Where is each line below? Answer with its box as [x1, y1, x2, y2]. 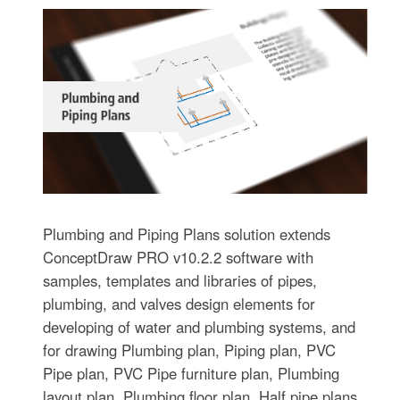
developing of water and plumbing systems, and [43, 315, 356, 337]
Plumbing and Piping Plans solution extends [43, 222, 331, 245]
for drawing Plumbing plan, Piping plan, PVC [43, 338, 337, 361]
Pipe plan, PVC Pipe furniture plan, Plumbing [43, 362, 340, 384]
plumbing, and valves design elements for [43, 292, 316, 314]
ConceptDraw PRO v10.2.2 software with [43, 246, 314, 268]
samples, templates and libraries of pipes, [43, 269, 318, 291]
